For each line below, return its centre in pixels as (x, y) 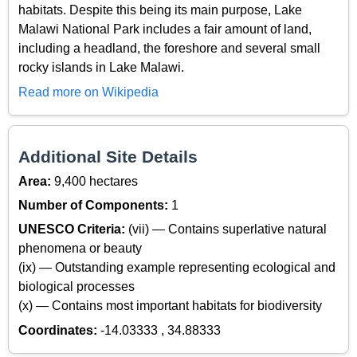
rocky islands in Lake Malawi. (101, 68)
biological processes (76, 287)
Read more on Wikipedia (88, 92)
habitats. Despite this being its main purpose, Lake (160, 10)
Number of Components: (95, 206)
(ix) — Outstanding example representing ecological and (177, 268)
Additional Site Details (108, 157)
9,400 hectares (96, 181)
